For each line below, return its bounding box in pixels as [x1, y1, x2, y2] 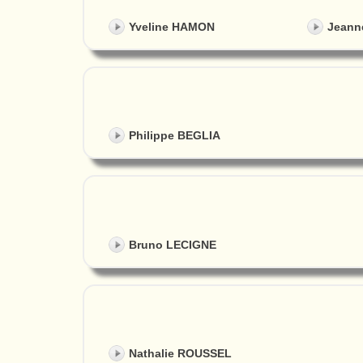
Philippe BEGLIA [129, 129, 220, 143]
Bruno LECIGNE [129, 237, 216, 251]
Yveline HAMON [129, 20, 215, 34]
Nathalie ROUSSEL [129, 346, 232, 360]
